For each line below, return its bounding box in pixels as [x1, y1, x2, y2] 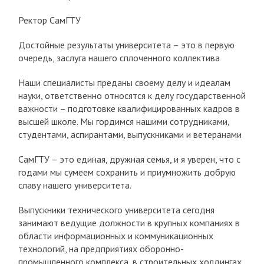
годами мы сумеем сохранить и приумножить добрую [18, 166, 236, 178]
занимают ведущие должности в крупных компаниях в [18, 217, 240, 229]
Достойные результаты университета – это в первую [18, 39, 235, 51]
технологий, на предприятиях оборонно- [18, 243, 184, 255]
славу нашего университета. [18, 179, 131, 191]
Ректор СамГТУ [18, 14, 81, 26]
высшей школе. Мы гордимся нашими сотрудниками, [18, 115, 229, 127]
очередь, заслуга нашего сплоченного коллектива [18, 52, 220, 64]
